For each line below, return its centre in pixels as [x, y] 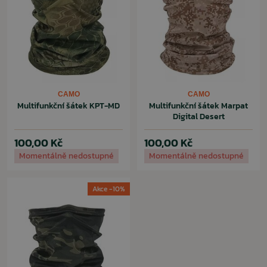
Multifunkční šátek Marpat [198, 106]
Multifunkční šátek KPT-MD [69, 106]
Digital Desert [198, 117]
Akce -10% [109, 189]
